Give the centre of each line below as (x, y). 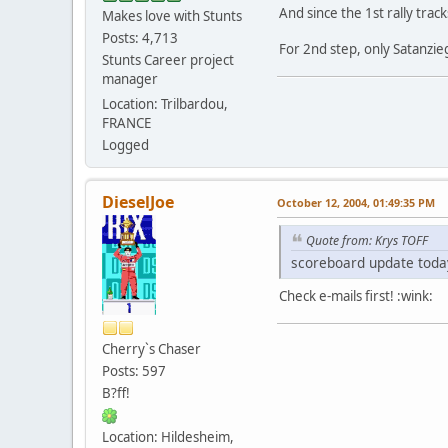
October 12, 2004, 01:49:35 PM (356, 202)
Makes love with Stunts (172, 15)
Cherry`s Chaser (151, 348)
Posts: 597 (134, 370)
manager (130, 78)
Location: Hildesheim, (168, 436)
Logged (125, 144)
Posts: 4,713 (140, 37)
